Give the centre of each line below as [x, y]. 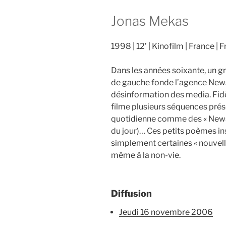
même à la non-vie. [146, 155]
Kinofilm [168, 46]
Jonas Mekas [150, 21]
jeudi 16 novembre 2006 [168, 212]
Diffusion [131, 193]
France [202, 46]
